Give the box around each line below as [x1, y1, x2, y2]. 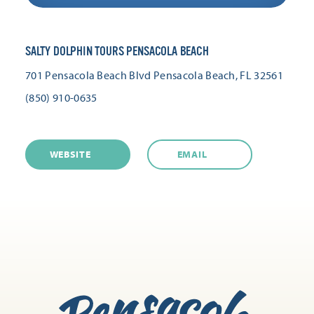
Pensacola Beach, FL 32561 [153, 67, 284, 82]
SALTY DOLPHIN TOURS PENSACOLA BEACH [25, 43, 209, 58]
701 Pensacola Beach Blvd [25, 67, 151, 82]
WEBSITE [49, 147, 91, 161]
